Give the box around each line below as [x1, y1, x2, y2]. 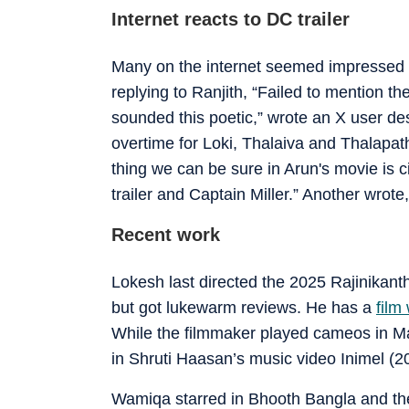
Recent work [111, 224, 220, 245]
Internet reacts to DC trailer [111, 8, 350, 29]
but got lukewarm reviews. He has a [111, 298, 376, 317]
